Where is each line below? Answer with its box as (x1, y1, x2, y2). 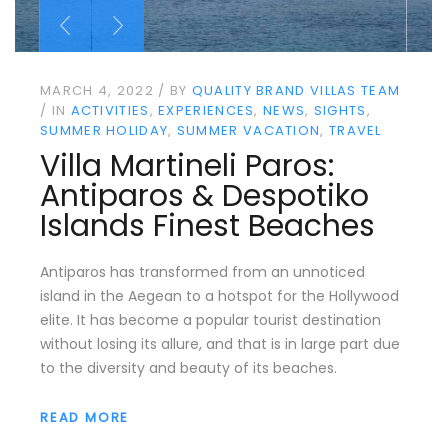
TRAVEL (328, 121, 382, 141)
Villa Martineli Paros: (40, 144, 334, 187)
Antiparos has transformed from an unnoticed (40, 261, 365, 282)
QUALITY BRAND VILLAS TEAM (191, 81, 401, 101)
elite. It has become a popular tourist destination (40, 309, 381, 330)
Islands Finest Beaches (40, 204, 375, 247)
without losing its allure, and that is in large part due (40, 333, 400, 354)
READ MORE (40, 407, 130, 427)
